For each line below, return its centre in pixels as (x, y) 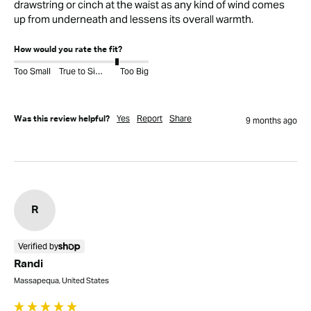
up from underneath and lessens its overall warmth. (134, 19)
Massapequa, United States (61, 281)
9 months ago (271, 120)
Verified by (38, 246)
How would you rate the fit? (68, 50)
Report (150, 118)
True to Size (99, 72)
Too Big (134, 72)
